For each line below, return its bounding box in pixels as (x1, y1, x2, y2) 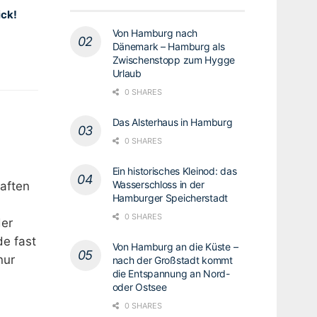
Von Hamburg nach (112, 26, 198, 39)
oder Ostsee (112, 280, 167, 293)
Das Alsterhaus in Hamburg (112, 115, 233, 128)
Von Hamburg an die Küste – (112, 240, 238, 253)
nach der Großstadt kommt (112, 253, 233, 266)
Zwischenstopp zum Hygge (112, 53, 236, 66)
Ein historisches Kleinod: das (112, 164, 237, 177)
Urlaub (112, 67, 142, 79)
